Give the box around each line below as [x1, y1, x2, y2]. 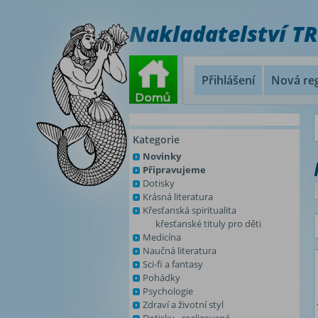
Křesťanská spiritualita [143, 204, 236, 216]
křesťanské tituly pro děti [155, 217, 261, 230]
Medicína [143, 231, 181, 243]
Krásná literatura [143, 190, 213, 203]
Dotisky [143, 177, 175, 190]
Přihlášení [202, 72, 255, 88]
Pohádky [143, 271, 180, 284]
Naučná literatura [143, 244, 216, 257]
